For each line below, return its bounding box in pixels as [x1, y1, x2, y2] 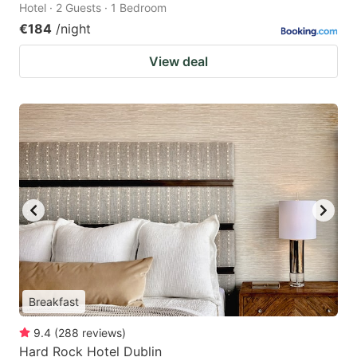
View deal [149, 53, 208, 70]
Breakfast [29, 295, 79, 309]
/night [56, 21, 91, 37]
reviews [82, 326, 122, 340]
